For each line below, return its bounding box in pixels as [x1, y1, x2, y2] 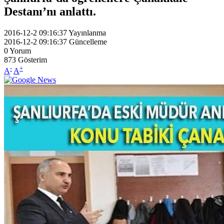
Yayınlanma [68, 28, 106, 37]
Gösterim [18, 55, 47, 64]
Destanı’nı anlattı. [4, 4, 96, 18]
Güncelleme [69, 37, 107, 46]
